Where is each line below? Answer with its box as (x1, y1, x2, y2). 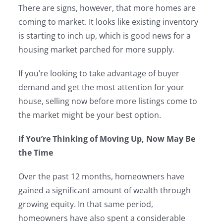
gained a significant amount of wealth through (18, 185, 191, 196)
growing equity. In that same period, (18, 199, 154, 210)
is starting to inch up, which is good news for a (18, 30, 191, 41)
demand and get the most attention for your (18, 82, 185, 93)
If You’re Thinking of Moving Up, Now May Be (18, 133, 196, 144)
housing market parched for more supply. (18, 44, 175, 55)
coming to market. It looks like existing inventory (18, 16, 199, 27)
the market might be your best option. (18, 110, 162, 120)
